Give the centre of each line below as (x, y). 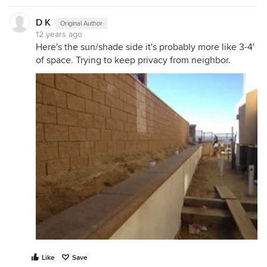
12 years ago (59, 34)
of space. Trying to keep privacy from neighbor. (133, 60)
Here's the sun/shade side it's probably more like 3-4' (145, 47)
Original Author (81, 24)
